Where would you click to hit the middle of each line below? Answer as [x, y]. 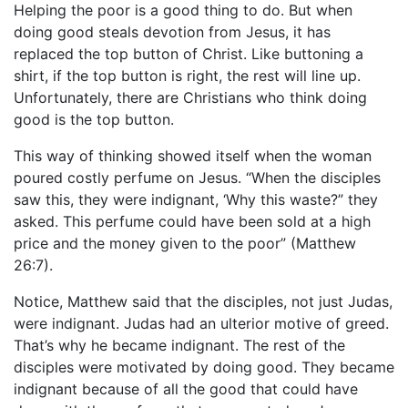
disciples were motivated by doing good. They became [204, 367]
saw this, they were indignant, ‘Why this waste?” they [196, 199]
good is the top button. [94, 119]
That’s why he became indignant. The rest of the [179, 345]
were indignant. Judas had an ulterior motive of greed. [201, 323]
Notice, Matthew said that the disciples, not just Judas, [203, 301]
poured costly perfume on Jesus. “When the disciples [197, 178]
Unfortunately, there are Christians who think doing [190, 97]
